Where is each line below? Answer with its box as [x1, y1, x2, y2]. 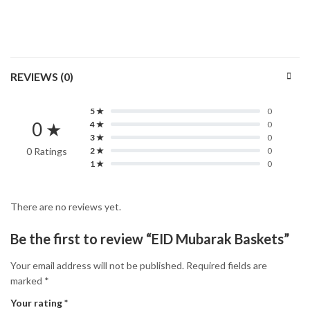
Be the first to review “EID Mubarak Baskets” [10, 230, 289, 248]
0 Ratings [26, 145, 67, 158]
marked [10, 274, 44, 286]
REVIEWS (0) [10, 70, 73, 84]
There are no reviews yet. [10, 201, 121, 213]
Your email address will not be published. [10, 259, 184, 271]
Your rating [10, 296, 64, 309]
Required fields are [186, 259, 267, 271]
